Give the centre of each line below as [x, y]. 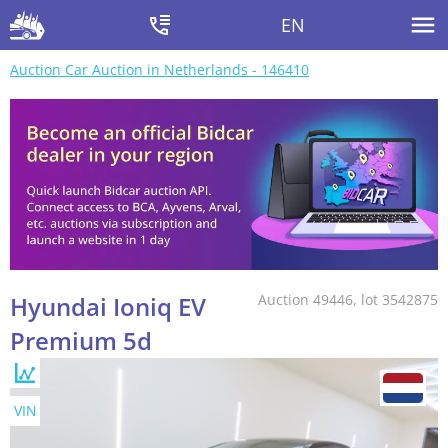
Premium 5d [81, 341]
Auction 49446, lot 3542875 [348, 300]
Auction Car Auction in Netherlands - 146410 [159, 69]
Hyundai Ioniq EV [108, 307]
